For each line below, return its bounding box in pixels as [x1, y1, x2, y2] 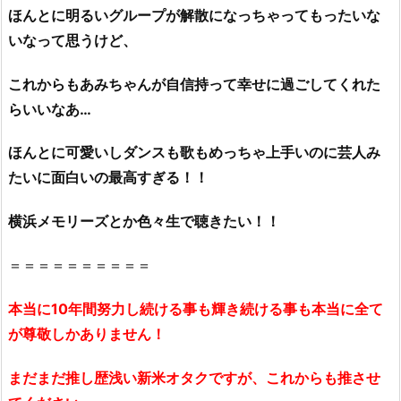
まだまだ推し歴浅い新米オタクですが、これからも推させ [8, 368, 380, 387]
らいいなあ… [8, 99, 91, 118]
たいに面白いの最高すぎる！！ [8, 168, 209, 187]
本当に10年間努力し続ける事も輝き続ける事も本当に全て [8, 299, 383, 318]
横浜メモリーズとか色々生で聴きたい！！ [8, 212, 280, 231]
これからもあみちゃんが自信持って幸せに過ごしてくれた [8, 74, 380, 93]
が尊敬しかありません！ [8, 324, 166, 343]
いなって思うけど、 [8, 30, 137, 49]
